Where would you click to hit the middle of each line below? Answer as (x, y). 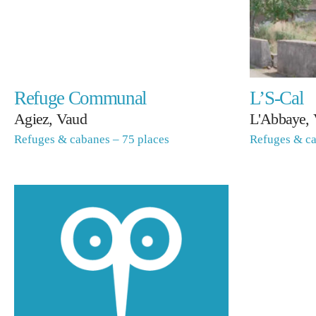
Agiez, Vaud (50, 120)
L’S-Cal (276, 98)
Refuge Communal (81, 98)
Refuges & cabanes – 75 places (92, 140)
